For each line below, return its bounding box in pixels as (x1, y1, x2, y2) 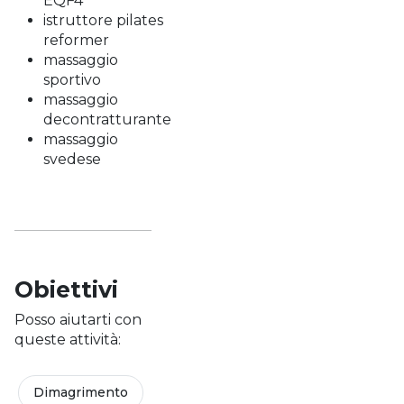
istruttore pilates (43, 12, 163, 29)
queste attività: (14, 331, 121, 348)
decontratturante (43, 111, 171, 128)
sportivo (43, 71, 101, 88)
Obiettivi (14, 276, 118, 303)
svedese (43, 151, 101, 168)
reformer (43, 32, 109, 49)
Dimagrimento (33, 384, 128, 400)
